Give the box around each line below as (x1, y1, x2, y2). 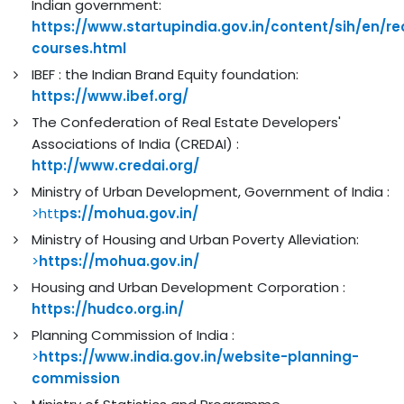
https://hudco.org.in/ (32, 298, 184, 318)
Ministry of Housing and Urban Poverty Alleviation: (32, 229, 359, 249)
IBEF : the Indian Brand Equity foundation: (32, 64, 298, 84)
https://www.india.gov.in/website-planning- (39, 346, 359, 366)
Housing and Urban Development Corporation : (32, 277, 345, 297)
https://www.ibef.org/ (32, 86, 188, 106)
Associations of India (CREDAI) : (32, 133, 239, 153)
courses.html (32, 38, 126, 58)
